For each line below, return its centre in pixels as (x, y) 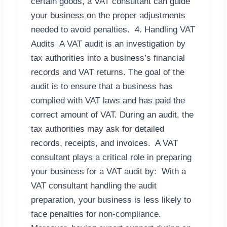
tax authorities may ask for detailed (97, 129)
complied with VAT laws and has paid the (108, 101)
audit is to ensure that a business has (102, 87)
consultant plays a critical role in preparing (111, 158)
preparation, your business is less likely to (111, 200)
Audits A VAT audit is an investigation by (108, 44)
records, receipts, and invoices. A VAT (104, 143)
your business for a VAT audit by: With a (108, 172)
